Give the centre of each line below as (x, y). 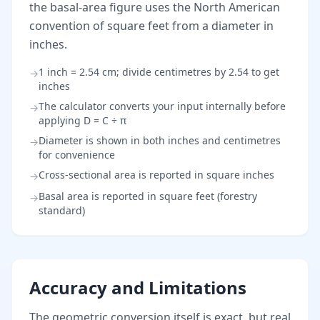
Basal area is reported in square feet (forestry (148, 196)
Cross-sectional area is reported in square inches (156, 175)
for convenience (77, 155)
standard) (62, 210)
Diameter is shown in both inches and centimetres (160, 140)
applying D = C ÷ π (82, 120)
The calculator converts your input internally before (162, 106)
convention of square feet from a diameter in (151, 26)
